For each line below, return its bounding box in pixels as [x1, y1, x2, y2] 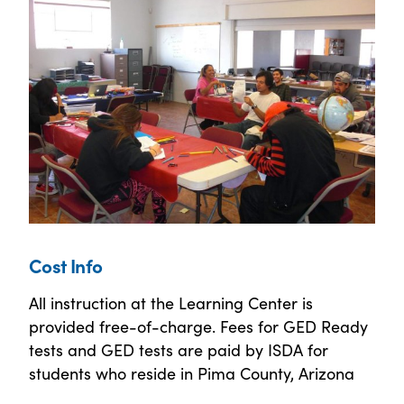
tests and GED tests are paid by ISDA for [29, 337, 328, 361]
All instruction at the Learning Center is [29, 290, 313, 314]
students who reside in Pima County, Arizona [29, 361, 354, 384]
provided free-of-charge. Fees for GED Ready [29, 314, 368, 337]
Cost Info [29, 251, 103, 279]
